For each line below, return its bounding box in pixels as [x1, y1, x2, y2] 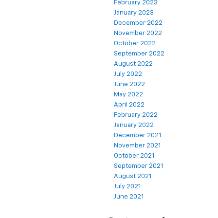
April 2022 [114, 102, 145, 109]
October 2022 [114, 40, 156, 47]
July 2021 [114, 183, 141, 190]
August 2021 [114, 173, 151, 180]
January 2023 [114, 10, 154, 17]
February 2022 [114, 112, 158, 119]
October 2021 [114, 153, 154, 160]
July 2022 [114, 71, 142, 78]
